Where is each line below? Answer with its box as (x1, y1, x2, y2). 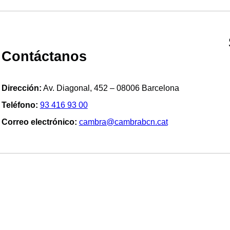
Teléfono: (1, 101, 40, 110)
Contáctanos (1, 49, 87, 65)
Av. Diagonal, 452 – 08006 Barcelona (41, 84, 179, 93)
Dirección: (1, 84, 42, 93)
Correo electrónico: (1, 118, 79, 127)
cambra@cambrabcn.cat (79, 118, 168, 127)
